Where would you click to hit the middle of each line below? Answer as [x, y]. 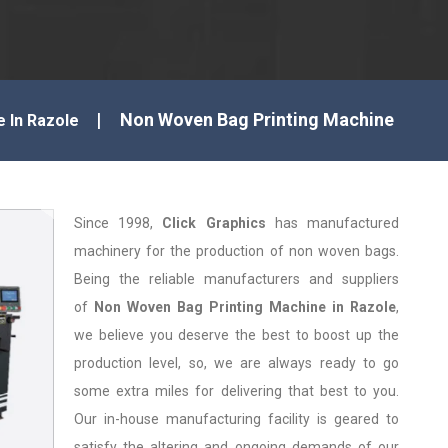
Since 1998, [118, 223]
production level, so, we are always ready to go [236, 363]
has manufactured [332, 223]
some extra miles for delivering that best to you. [236, 391]
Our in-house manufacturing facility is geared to [236, 419]
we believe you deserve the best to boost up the [236, 335]
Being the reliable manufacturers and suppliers [236, 279]
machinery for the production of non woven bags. [236, 251]
